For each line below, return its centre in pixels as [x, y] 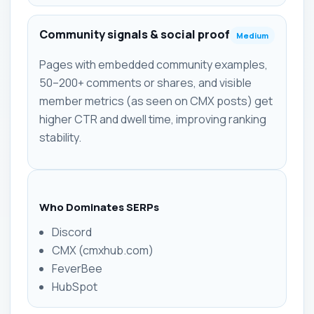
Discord [72, 232]
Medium [252, 35]
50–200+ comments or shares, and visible [145, 83]
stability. [60, 137]
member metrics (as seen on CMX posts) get [156, 101]
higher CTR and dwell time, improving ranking [153, 119]
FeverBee [77, 268]
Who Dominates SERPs [99, 207]
